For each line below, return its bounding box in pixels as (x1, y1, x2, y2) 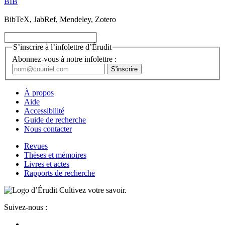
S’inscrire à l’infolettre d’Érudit (13, 43, 111, 52)
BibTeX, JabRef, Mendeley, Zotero (4, 15, 116, 24)
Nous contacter (24, 124, 72, 133)
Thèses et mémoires (24, 150, 86, 159)
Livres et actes (24, 159, 69, 168)
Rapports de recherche (24, 168, 95, 177)
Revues (24, 141, 48, 150)
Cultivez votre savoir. (59, 185, 127, 194)
